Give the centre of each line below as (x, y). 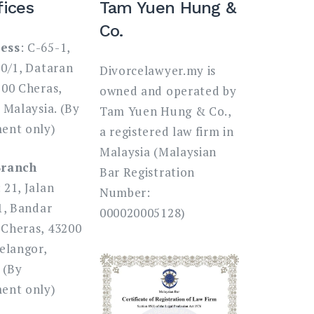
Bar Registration (147, 172)
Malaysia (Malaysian (158, 152)
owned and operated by (168, 91)
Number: (125, 192)
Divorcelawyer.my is (158, 70)
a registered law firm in (166, 131)
